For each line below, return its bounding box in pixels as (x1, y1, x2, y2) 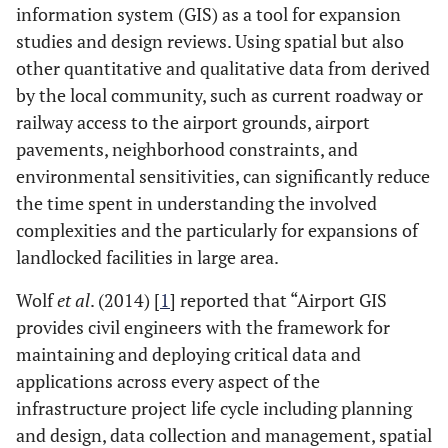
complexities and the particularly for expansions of (16, 218, 418, 242)
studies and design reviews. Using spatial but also (16, 29, 404, 53)
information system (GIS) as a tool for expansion (16, 2, 401, 26)
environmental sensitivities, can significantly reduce (16, 164, 430, 188)
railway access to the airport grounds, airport (16, 110, 370, 134)
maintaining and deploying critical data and (16, 342, 361, 366)
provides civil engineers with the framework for (16, 315, 390, 339)
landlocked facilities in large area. (16, 245, 279, 269)
